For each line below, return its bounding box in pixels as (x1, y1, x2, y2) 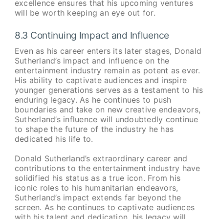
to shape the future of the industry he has (14, 124, 174, 134)
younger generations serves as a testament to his (14, 85, 203, 95)
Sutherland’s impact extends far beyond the (14, 193, 181, 203)
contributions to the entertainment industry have (14, 163, 200, 174)
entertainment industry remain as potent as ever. (14, 66, 200, 76)
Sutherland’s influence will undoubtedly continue (14, 114, 198, 125)
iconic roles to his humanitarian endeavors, (14, 183, 178, 193)
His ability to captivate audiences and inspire (14, 75, 187, 86)
